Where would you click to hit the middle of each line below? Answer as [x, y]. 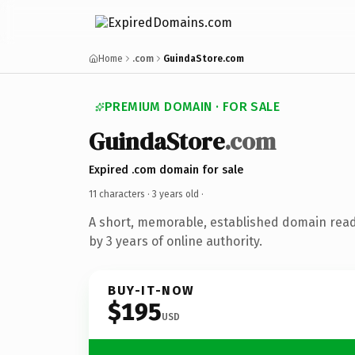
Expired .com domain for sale [166, 170]
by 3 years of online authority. [176, 241]
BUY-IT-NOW [151, 290]
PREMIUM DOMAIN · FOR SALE [192, 107]
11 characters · [120, 194]
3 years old [176, 194]
